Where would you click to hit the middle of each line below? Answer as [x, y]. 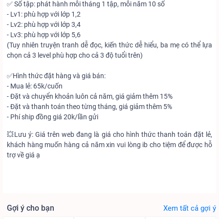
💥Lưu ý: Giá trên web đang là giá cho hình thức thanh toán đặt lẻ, [109, 134]
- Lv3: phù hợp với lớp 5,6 [44, 35]
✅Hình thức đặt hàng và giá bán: [56, 76]
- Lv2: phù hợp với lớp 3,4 [44, 24]
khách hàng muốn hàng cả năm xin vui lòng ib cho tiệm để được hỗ [109, 145]
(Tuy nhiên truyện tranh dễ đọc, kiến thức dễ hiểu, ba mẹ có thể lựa [109, 45]
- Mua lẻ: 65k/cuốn [35, 86]
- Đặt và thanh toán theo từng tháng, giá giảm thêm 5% [89, 107]
